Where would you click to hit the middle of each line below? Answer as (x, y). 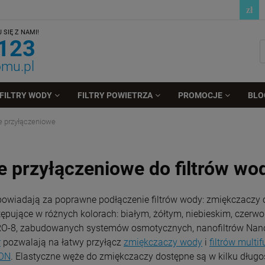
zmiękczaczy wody (163, 242)
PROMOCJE (201, 95)
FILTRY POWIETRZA (115, 95)
